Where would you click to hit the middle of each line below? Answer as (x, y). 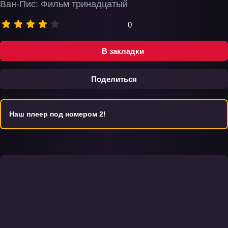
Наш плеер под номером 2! (58, 114)
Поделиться (114, 79)
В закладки (123, 51)
